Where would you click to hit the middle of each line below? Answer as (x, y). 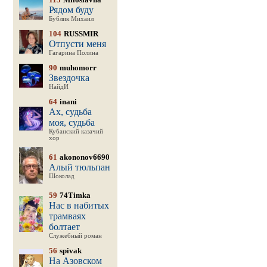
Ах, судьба (70, 112)
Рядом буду (71, 10)
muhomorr (78, 68)
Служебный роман (75, 236)
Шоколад (61, 176)
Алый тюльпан (79, 167)
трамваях (67, 216)
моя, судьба (72, 122)
